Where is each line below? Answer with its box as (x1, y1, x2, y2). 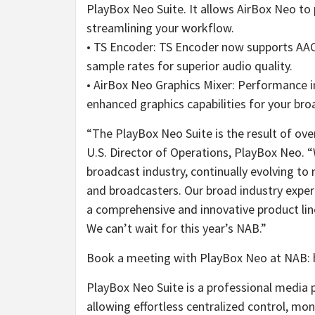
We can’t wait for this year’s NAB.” (86, 219, 266, 236)
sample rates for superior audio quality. (86, 57, 292, 74)
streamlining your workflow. (86, 19, 234, 36)
